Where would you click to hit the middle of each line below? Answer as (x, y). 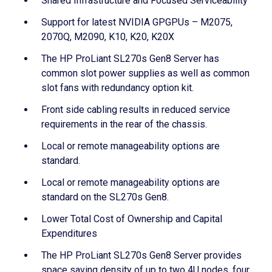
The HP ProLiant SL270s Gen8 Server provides (141, 255)
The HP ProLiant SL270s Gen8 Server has (130, 59)
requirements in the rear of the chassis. (124, 124)
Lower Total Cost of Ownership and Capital (132, 219)
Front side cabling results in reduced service (136, 110)
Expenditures (69, 233)
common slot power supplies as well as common (145, 73)
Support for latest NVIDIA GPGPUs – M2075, (137, 22)
